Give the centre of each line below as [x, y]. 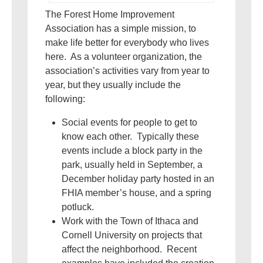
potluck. [78, 207]
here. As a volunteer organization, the [124, 57]
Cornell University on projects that [132, 235]
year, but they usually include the [113, 85]
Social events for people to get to [129, 123]
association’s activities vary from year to [127, 71]
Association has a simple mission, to [121, 29]
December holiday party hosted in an [138, 179]
